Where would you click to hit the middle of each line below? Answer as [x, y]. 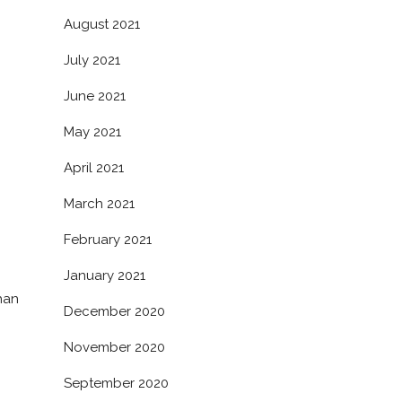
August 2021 [102, 24]
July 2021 [92, 60]
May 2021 [92, 132]
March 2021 [99, 204]
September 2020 [116, 383]
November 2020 [114, 347]
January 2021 [105, 275]
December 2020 [114, 311]
